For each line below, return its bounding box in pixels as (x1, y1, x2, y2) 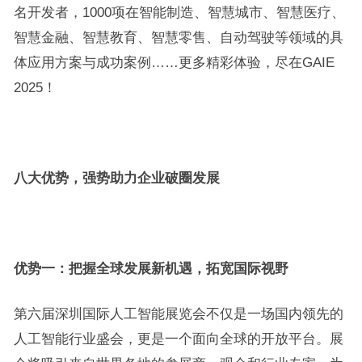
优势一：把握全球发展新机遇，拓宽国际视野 (13, 261, 288, 276)
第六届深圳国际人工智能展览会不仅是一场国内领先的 (13, 306, 343, 322)
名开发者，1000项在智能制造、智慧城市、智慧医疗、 (13, 5, 345, 20)
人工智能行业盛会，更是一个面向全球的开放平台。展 (13, 331, 343, 347)
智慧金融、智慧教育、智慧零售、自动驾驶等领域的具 (13, 30, 343, 45)
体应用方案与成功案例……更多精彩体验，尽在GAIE (13, 55, 335, 70)
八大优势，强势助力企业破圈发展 (13, 170, 220, 186)
